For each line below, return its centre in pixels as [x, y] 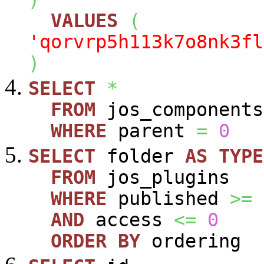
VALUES [84, 20]
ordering [191, 241]
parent [151, 131]
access [129, 220]
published [168, 198]
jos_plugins [163, 177]
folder [140, 156]
